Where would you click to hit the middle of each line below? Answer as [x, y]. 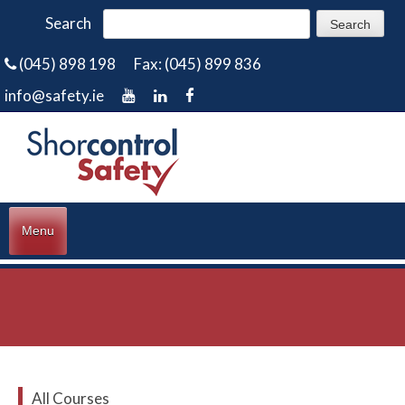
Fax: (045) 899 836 [198, 64]
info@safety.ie [54, 95]
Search [68, 23]
